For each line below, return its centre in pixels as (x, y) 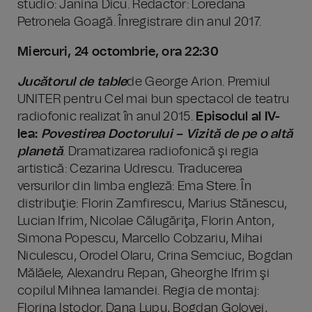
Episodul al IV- (238, 117)
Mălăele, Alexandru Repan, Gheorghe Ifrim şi (143, 274)
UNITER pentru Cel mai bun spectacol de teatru (154, 100)
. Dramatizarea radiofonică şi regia (161, 152)
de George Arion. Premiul (198, 82)
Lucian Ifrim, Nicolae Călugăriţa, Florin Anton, (146, 221)
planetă (40, 152)
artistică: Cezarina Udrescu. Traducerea (130, 169)
